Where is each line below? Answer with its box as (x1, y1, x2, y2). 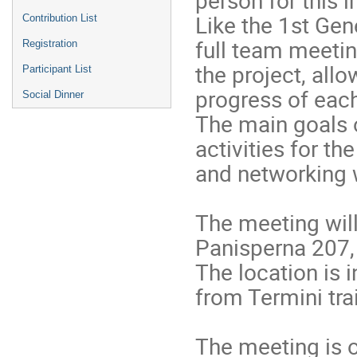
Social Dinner (22, 88, 84, 100)
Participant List (22, 63, 92, 75)
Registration (22, 37, 77, 49)
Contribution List (22, 12, 97, 24)
